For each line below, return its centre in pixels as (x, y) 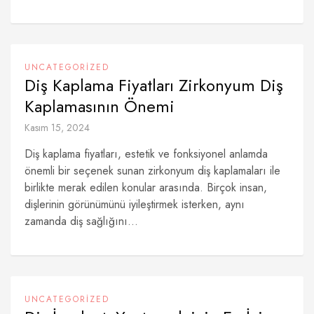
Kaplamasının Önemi (100, 106)
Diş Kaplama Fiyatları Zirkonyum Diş (154, 85)
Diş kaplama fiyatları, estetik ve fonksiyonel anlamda (146, 154)
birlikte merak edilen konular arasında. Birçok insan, (146, 187)
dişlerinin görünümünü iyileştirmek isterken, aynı (135, 204)
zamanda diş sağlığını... (81, 221)
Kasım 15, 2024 (57, 128)
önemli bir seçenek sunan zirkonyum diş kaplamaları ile (152, 171)
